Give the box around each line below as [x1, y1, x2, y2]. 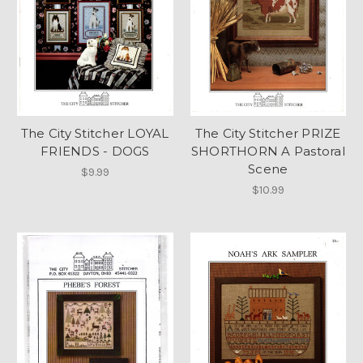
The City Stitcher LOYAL [20, 126, 169, 142]
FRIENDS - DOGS [41, 143, 150, 160]
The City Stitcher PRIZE [194, 126, 341, 142]
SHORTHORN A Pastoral [190, 143, 345, 160]
